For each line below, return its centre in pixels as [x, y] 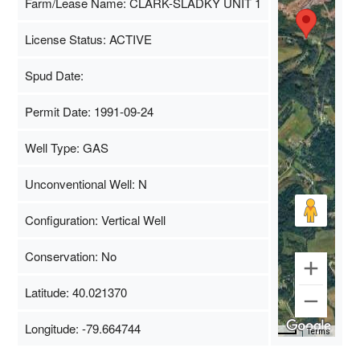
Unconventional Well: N [86, 183]
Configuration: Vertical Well [95, 219]
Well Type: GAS [66, 147]
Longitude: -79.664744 [82, 328]
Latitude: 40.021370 [76, 292]
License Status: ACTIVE [88, 39]
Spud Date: [54, 75]
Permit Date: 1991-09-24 [89, 111]
